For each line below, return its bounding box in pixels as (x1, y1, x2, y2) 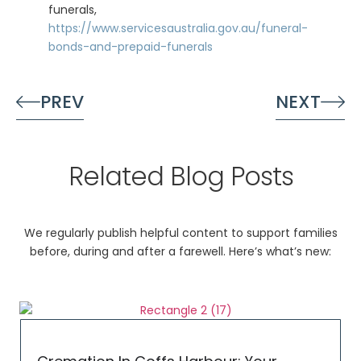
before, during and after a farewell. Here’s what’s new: (30, 243, 331, 260)
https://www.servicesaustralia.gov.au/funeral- (48, 20, 308, 37)
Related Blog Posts (68, 157, 293, 194)
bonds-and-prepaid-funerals (48, 39, 213, 56)
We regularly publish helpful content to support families (23, 225, 338, 242)
